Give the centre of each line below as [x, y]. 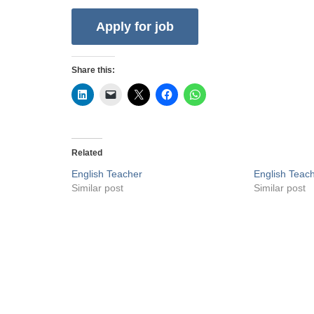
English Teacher [107, 174]
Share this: [93, 70]
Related [87, 153]
